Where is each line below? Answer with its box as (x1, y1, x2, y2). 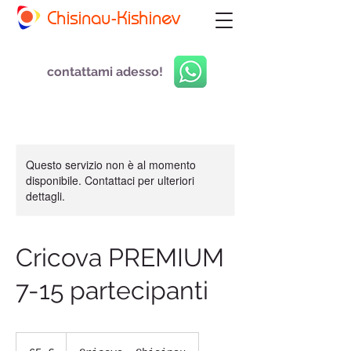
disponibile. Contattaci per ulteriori (26, 172, 194, 188)
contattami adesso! (46, 64, 163, 79)
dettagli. (26, 188, 65, 204)
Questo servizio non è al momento (26, 157, 196, 172)
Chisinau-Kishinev (47, 10, 179, 28)
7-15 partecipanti (16, 276, 208, 305)
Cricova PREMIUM (16, 243, 224, 272)
